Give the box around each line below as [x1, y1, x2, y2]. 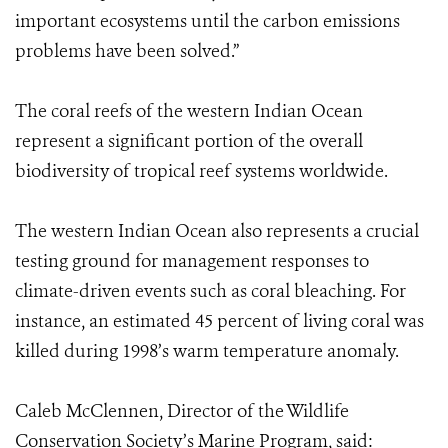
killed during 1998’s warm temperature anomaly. [15, 339, 399, 363]
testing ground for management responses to [15, 249, 369, 273]
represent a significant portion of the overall [15, 129, 363, 153]
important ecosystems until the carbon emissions [15, 9, 400, 33]
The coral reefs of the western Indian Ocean [15, 99, 363, 123]
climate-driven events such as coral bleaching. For [15, 279, 406, 303]
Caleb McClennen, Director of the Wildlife [15, 399, 349, 423]
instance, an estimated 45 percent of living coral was [15, 309, 424, 333]
